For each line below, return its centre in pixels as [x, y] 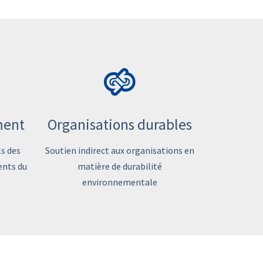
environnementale [119, 182]
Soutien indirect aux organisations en [119, 150]
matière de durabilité [119, 166]
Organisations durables [119, 124]
